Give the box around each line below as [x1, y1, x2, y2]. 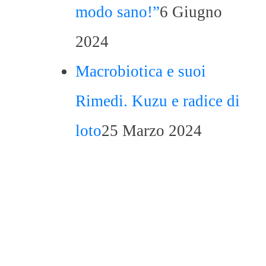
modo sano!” [75, 3, 160, 21]
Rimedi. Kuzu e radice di [75, 92, 240, 110]
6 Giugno [160, 3, 222, 21]
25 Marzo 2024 [102, 122, 202, 140]
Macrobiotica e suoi [75, 62, 206, 80]
